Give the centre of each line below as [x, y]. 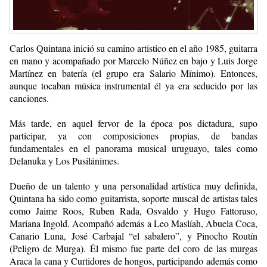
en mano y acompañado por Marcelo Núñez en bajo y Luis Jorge [133, 60]
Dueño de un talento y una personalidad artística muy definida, [133, 185]
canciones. [29, 98]
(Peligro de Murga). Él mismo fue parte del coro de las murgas [133, 248]
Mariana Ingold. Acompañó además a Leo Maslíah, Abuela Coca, [133, 223]
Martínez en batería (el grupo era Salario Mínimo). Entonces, [133, 73]
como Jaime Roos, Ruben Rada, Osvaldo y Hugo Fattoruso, [133, 210]
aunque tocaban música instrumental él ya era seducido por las [133, 85]
